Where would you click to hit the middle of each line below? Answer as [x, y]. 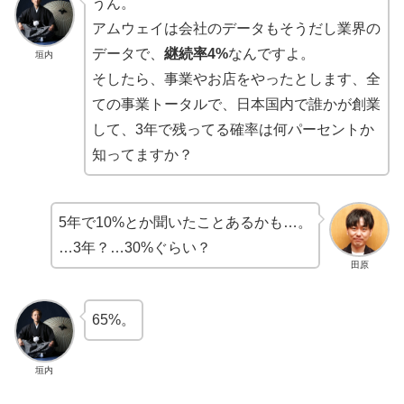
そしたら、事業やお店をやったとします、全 [236, 79]
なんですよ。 [271, 54]
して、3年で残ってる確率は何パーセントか [233, 130]
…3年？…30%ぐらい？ [135, 247]
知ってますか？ [142, 155]
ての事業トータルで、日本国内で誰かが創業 [236, 105]
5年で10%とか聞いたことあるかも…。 [186, 222]
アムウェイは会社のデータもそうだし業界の [236, 29]
